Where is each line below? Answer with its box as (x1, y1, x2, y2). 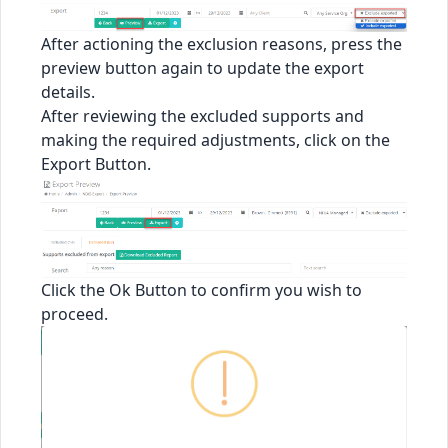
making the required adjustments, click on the (41, 128, 390, 151)
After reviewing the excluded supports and (41, 104, 364, 127)
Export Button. (41, 152, 151, 175)
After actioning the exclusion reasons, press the (41, 32, 402, 55)
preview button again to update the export (41, 56, 364, 79)
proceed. (41, 303, 108, 326)
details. (41, 80, 95, 103)
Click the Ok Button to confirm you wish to (41, 279, 362, 302)
